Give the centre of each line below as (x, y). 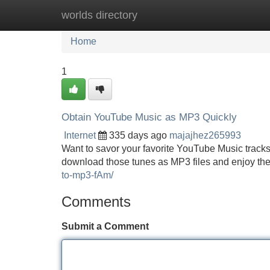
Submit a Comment (105, 226)
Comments (96, 202)
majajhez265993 (205, 135)
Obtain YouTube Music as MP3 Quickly (149, 117)
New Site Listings (161, 15)
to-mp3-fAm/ (87, 175)
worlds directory (99, 15)
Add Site (235, 15)
